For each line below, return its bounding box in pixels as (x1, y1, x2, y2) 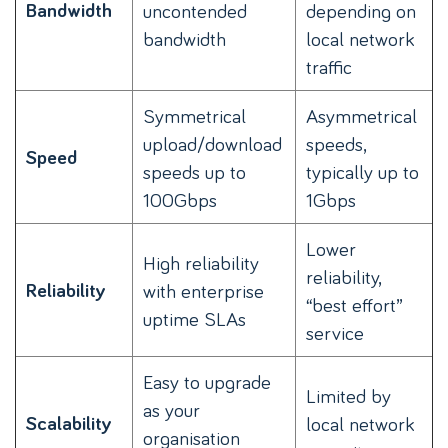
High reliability (143, 249, 259, 276)
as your (143, 396, 200, 423)
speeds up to (143, 158, 246, 185)
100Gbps (143, 186, 217, 213)
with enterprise (143, 277, 264, 304)
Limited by (306, 382, 391, 409)
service (306, 319, 364, 346)
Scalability (26, 410, 112, 437)
